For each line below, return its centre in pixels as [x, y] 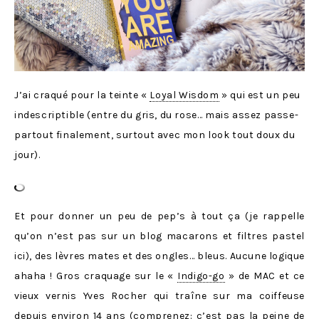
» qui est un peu [260, 95]
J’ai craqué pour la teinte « [82, 95]
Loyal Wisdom [184, 95]
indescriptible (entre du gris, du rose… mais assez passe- [157, 115]
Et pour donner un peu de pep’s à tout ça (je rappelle [159, 216]
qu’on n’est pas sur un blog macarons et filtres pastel [159, 236]
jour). [27, 155]
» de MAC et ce [265, 276]
